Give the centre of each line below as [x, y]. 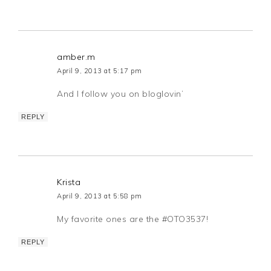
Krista [69, 182]
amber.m [76, 57]
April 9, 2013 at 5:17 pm [100, 71]
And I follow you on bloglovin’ [120, 94]
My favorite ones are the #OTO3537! [133, 219]
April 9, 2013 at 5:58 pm [100, 196]
